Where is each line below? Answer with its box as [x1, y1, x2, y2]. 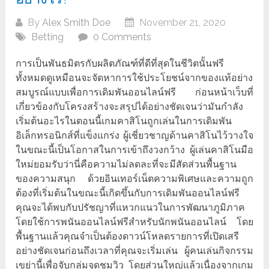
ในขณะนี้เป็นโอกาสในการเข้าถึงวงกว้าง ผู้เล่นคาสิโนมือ [16, 144, 253, 156]
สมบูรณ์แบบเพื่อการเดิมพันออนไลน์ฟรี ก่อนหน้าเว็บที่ [16, 86, 253, 98]
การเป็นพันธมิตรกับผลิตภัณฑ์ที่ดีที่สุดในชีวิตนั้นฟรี [16, 58, 225, 70]
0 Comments [93, 31, 152, 43]
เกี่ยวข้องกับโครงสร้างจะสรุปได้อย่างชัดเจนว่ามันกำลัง [16, 101, 244, 113]
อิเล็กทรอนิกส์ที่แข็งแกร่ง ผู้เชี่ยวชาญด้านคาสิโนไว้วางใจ [16, 130, 253, 142]
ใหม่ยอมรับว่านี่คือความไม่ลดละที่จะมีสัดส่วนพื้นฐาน [16, 159, 237, 171]
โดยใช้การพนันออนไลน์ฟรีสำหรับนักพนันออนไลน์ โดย [16, 216, 253, 228]
